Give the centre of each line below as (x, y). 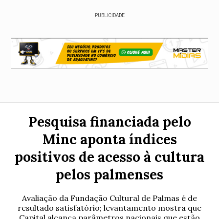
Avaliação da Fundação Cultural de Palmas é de (109, 198)
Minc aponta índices (109, 139)
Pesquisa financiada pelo (109, 122)
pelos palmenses (109, 175)
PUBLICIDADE (109, 15)
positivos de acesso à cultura (109, 157)
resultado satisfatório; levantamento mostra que (109, 208)
